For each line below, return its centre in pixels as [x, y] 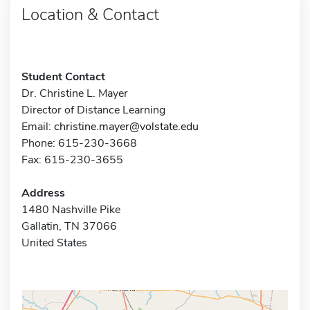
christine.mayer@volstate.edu [126, 126]
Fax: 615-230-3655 [72, 159]
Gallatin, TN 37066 [69, 226]
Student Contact [63, 76]
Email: [38, 126]
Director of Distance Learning [93, 110]
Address [43, 193]
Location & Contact [90, 14]
